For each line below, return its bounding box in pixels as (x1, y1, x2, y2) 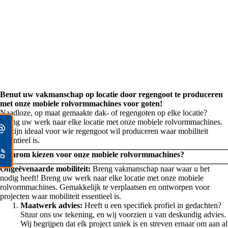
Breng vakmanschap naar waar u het (91, 164, 210, 174)
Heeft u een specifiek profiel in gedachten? (82, 201, 221, 210)
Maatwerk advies (20, 201, 80, 210)
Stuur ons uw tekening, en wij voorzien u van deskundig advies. (20, 210, 226, 219)
